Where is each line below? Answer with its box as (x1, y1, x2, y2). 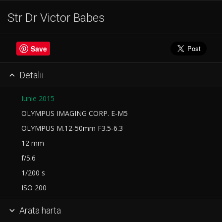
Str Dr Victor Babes (7, 11, 105, 25)
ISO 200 (17, 183, 47, 193)
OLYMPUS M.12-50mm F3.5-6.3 (17, 123, 123, 133)
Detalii (17, 69, 44, 80)
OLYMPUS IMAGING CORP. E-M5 (17, 109, 128, 118)
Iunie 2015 (21, 94, 55, 104)
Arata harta (17, 205, 61, 216)
